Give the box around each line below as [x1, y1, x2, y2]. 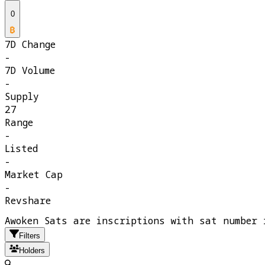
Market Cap [5, 168, 63, 182]
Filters [19, 231, 40, 241]
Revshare [5, 194, 51, 208]
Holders [19, 246, 45, 256]
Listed [5, 142, 38, 156]
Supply [5, 90, 39, 104]
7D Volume [5, 64, 55, 77]
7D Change [5, 38, 56, 51]
